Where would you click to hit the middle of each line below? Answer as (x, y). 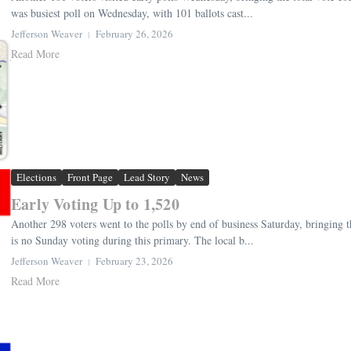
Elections (36, 177)
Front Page (90, 177)
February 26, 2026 (134, 34)
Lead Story (147, 177)
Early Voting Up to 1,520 (95, 204)
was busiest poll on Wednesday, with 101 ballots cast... (132, 13)
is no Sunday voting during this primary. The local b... (132, 241)
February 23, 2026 (134, 261)
